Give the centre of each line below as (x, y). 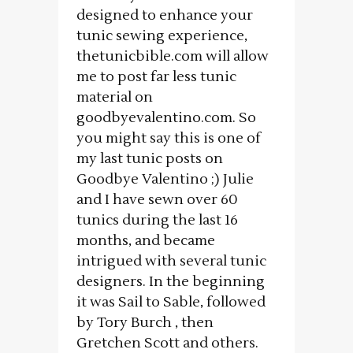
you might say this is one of (169, 139)
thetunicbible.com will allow (173, 57)
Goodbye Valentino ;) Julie (165, 180)
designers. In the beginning (171, 282)
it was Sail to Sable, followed (171, 303)
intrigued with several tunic (171, 262)
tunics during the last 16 (157, 221)
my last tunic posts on (150, 159)
